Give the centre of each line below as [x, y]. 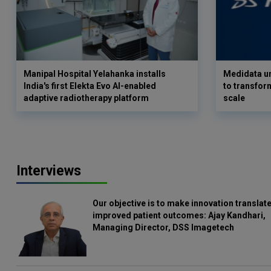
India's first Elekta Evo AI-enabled [90, 86]
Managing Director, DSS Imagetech [164, 227]
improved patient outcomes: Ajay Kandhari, [179, 215]
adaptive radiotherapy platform [86, 98]
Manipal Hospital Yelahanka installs [95, 74]
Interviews [49, 171]
